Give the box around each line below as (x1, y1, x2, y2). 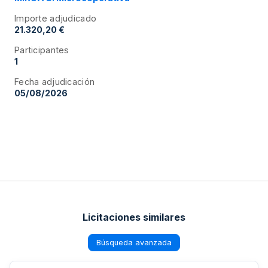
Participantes (14, 45, 69, 56)
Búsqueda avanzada (96, 237, 172, 247)
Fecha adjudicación (14, 77, 95, 87)
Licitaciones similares (83, 211, 185, 224)
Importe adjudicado (14, 13, 97, 24)
